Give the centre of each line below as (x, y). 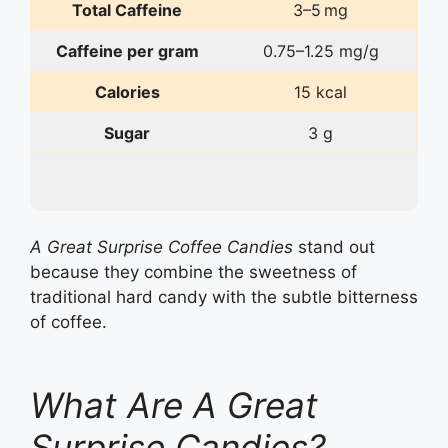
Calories (127, 91)
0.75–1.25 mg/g (320, 50)
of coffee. (68, 321)
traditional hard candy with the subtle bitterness (224, 296)
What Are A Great (174, 405)
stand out (334, 246)
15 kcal (320, 91)
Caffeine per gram (127, 50)
